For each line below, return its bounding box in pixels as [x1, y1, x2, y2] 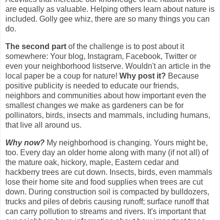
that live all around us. [5, 120, 83, 129]
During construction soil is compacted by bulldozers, [28, 187, 209, 196]
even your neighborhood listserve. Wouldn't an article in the [5, 61, 211, 70]
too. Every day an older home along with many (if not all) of [5, 148, 208, 157]
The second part [5, 42, 66, 51]
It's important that [147, 207, 206, 216]
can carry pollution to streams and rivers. [5, 207, 147, 216]
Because [166, 71, 199, 80]
